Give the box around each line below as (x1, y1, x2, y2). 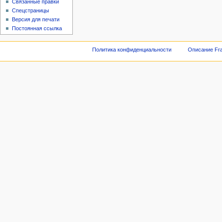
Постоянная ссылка (12, 25, 62, 31)
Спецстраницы (12, 7, 50, 13)
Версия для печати (12, 16, 60, 22)
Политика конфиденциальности (92, 47, 172, 53)
